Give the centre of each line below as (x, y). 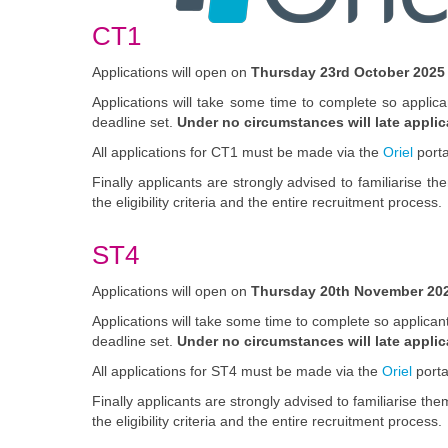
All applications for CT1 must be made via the (237, 152)
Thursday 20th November (337, 291)
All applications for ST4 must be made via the (237, 371)
